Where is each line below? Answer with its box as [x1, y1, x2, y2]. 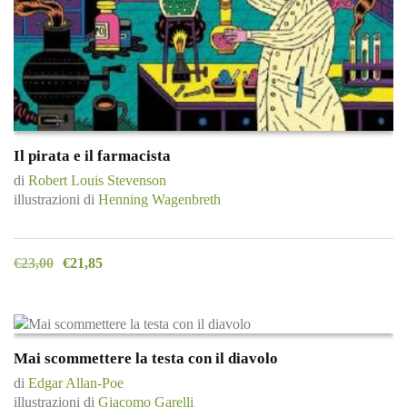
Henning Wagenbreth [98, 191, 221, 207]
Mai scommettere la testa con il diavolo [14, 349, 278, 367]
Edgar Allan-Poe [28, 374, 124, 391]
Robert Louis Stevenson [28, 172, 166, 188]
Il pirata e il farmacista [14, 146, 171, 164]
